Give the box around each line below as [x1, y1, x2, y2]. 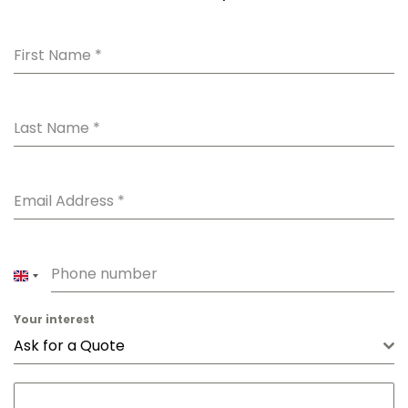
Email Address [14, 190, 117, 211]
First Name [14, 45, 95, 66]
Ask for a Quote [14, 335, 125, 356]
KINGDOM [21, 297, 97, 320]
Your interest [14, 311, 95, 327]
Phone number [51, 263, 158, 284]
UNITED [21, 271, 75, 294]
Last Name [14, 117, 93, 138]
